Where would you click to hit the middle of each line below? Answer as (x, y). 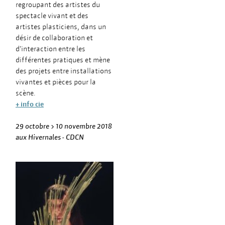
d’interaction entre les (50, 49)
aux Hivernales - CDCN (50, 137)
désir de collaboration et (54, 38)
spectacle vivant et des (52, 16)
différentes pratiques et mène (63, 60)
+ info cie (30, 104)
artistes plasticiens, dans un (61, 27)
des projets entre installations (64, 71)
